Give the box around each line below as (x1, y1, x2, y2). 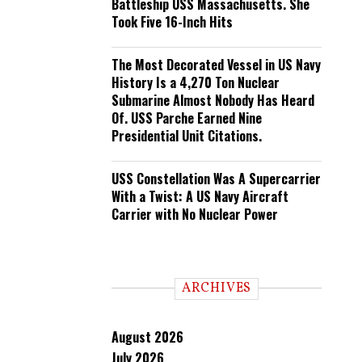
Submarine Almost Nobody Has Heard (112, 90, 314, 110)
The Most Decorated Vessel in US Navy (112, 55, 321, 74)
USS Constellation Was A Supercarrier (112, 169, 321, 188)
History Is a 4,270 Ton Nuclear (112, 73, 280, 92)
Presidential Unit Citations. (112, 126, 262, 145)
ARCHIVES (181, 280, 252, 297)
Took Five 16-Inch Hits (112, 12, 233, 32)
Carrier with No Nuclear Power (112, 204, 278, 224)
